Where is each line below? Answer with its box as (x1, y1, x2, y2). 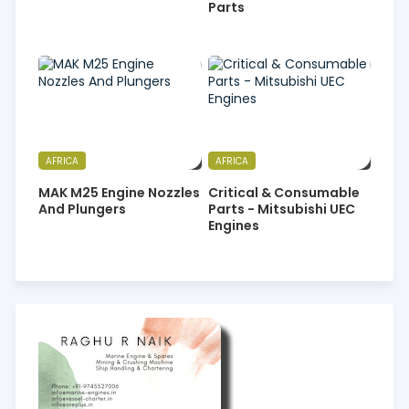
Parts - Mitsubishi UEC (207, 199, 355, 218)
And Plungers (38, 199, 126, 218)
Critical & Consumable (207, 183, 360, 202)
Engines (207, 215, 259, 235)
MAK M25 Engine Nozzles (38, 183, 200, 202)
